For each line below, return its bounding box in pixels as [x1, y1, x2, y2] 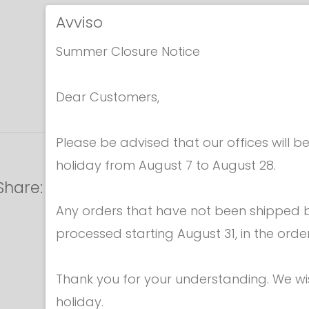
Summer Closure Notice [56, 43, 200, 60]
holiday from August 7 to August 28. [56, 157, 276, 174]
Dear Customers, [56, 88, 159, 106]
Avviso [56, 12, 103, 33]
